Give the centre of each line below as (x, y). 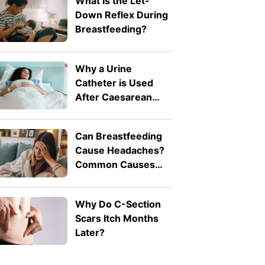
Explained (97, 179)
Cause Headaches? (119, 151)
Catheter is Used (114, 83)
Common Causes (115, 165)
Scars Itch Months (117, 218)
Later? (90, 232)
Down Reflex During (121, 15)
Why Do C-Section (118, 204)
